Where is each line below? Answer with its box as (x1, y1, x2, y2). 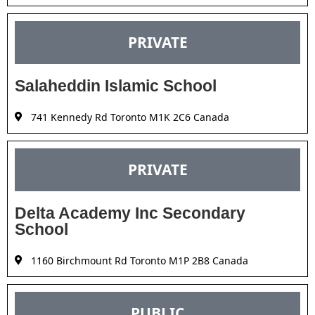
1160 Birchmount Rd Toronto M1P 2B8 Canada (30, 253, 248, 267)
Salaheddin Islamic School (15, 76, 217, 95)
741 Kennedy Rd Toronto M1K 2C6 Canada (30, 110, 229, 124)
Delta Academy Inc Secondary (15, 203, 245, 222)
